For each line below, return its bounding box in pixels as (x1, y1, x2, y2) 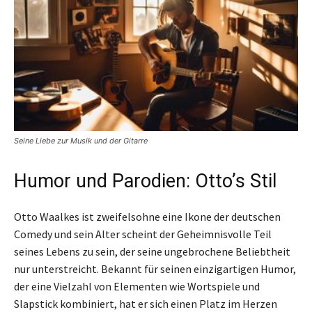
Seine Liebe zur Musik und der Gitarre (14, 135, 148, 146)
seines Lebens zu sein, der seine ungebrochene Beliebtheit (14, 244, 290, 258)
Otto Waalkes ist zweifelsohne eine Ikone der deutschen (14, 209, 281, 224)
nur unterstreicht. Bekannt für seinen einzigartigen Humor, (14, 261, 296, 276)
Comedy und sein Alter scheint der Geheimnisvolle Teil (14, 226, 272, 241)
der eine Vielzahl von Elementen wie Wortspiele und (14, 279, 260, 293)
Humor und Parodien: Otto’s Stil (14, 169, 276, 192)
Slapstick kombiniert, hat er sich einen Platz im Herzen (14, 296, 277, 311)
